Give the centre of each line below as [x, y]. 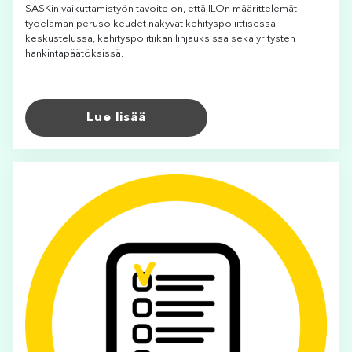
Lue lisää [116, 118]
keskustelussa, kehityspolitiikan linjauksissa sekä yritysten [160, 39]
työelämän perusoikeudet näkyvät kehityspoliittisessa [150, 24]
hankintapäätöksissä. [74, 54]
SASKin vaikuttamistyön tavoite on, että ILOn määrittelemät [161, 9]
